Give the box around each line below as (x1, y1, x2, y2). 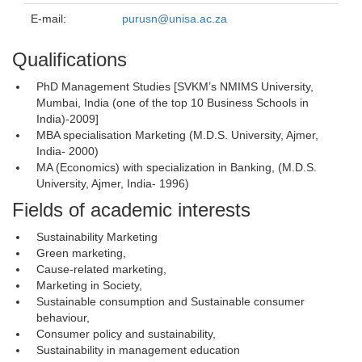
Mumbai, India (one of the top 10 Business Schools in (36, 96, 309, 109)
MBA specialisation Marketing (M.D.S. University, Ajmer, (36, 128, 318, 141)
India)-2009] (36, 112, 99, 125)
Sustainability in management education (36, 343, 240, 356)
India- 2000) (36, 145, 99, 158)
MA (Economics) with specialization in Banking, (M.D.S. (36, 161, 317, 174)
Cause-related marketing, (36, 263, 166, 276)
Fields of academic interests (12, 199, 250, 221)
